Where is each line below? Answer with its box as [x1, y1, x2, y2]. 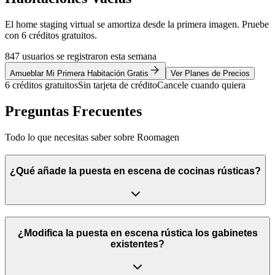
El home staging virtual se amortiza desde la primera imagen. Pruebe [5, 19, 269, 30]
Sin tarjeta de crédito [78, 80, 157, 91]
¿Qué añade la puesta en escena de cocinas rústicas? [10, 166, 261, 177]
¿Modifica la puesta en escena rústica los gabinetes [17, 228, 258, 239]
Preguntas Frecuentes [5, 103, 142, 120]
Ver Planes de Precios [171, 69, 250, 79]
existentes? [110, 239, 165, 250]
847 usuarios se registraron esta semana [5, 51, 157, 62]
